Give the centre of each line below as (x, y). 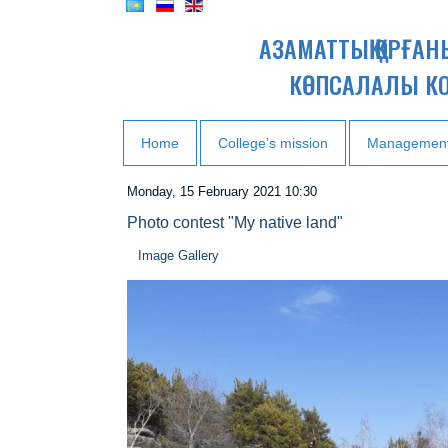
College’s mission (273, 143)
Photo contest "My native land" (235, 222)
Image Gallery (178, 255)
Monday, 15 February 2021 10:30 (222, 191)
